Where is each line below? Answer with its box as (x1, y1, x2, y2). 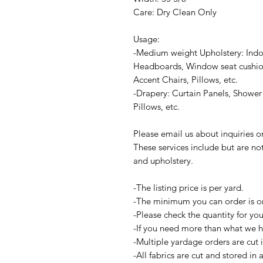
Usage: (133, 33, 160, 45)
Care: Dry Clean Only (133, 6, 217, 18)
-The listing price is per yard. (133, 182, 244, 194)
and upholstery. (133, 155, 193, 167)
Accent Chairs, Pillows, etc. (133, 74, 238, 86)
